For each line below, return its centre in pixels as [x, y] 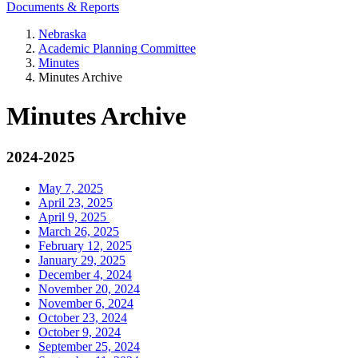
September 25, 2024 [89, 346]
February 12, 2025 [85, 245]
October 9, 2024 [80, 332]
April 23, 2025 [76, 202]
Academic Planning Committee [117, 48]
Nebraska [62, 34]
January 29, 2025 [82, 260]
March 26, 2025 [79, 231]
